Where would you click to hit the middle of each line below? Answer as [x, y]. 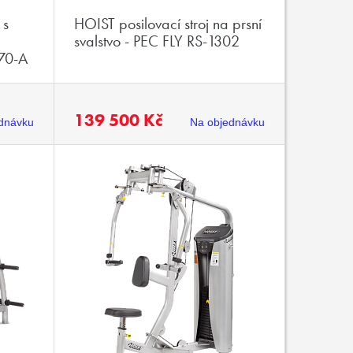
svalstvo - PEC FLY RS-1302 [157, 41]
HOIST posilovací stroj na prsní [168, 24]
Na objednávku [227, 122]
